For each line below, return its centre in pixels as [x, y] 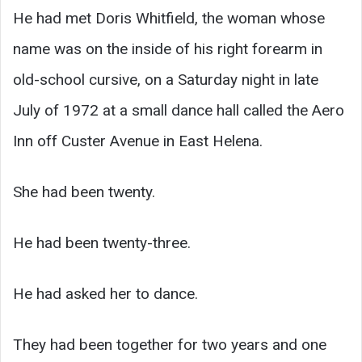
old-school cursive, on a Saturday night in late [166, 80]
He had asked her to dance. [105, 294]
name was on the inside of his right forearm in [168, 49]
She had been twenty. [84, 192]
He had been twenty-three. [102, 243]
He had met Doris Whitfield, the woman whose [169, 19]
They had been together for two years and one [170, 345]
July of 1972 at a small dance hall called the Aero [179, 111]
